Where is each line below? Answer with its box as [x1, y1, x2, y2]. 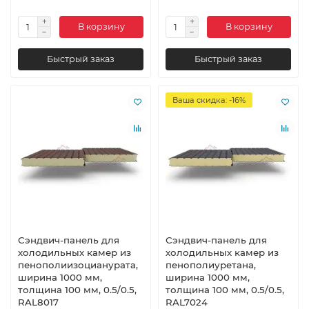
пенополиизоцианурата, [18, 259, 138, 271]
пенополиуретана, [166, 259, 256, 271]
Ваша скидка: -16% [172, 94, 246, 105]
